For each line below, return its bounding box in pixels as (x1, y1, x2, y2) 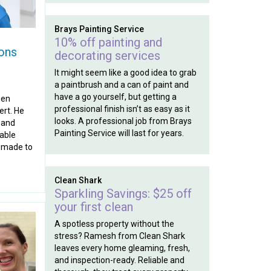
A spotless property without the (54, 219, 174, 229)
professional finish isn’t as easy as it (54, 104, 190, 114)
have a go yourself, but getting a (54, 92, 177, 102)
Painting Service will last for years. (54, 128, 184, 138)
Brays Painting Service (54, 24, 144, 34)
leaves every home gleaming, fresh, (54, 243, 190, 253)
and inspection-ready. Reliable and (54, 255, 184, 265)
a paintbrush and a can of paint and (54, 80, 189, 90)
